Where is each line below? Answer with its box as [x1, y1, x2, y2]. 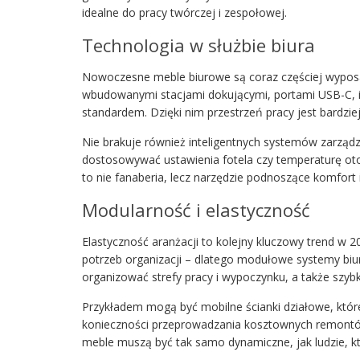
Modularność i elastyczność [82, 198, 310, 222]
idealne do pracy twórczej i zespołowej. [82, 5, 287, 20]
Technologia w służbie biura [82, 33, 315, 57]
